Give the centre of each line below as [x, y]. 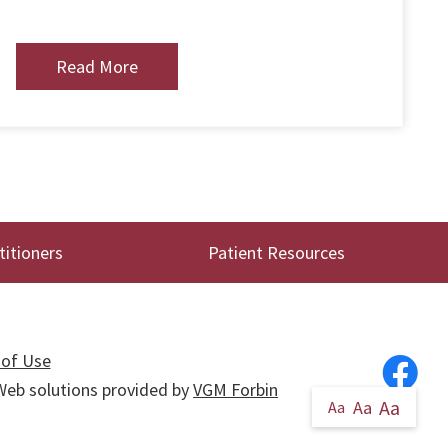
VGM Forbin [235, 389]
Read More [97, 66]
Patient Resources [277, 252]
